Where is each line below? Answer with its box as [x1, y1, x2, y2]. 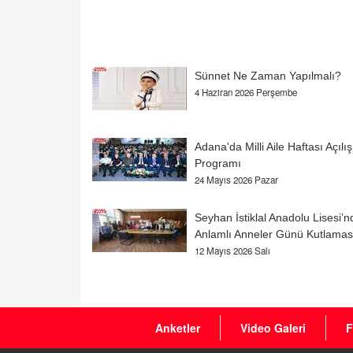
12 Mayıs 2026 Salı [195, 244, 270, 258]
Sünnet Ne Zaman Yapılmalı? [195, 69, 341, 83]
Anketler [155, 320, 200, 336]
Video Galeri [240, 320, 306, 336]
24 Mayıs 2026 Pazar [195, 173, 278, 187]
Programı [195, 157, 241, 170]
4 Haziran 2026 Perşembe [195, 86, 297, 99]
